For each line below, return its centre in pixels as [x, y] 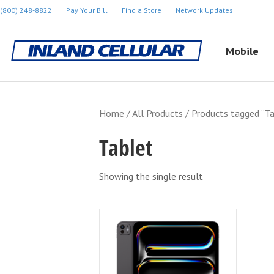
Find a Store [142, 10]
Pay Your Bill [87, 10]
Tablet [126, 148]
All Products [157, 113]
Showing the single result [151, 176]
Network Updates [204, 10]
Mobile [242, 51]
